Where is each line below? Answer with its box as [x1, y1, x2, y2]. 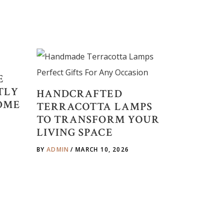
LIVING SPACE [36, 125, 113, 140]
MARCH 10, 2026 [75, 145, 129, 154]
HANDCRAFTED [36, 87, 122, 101]
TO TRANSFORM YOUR [36, 112, 160, 127]
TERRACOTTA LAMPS [36, 100, 153, 114]
